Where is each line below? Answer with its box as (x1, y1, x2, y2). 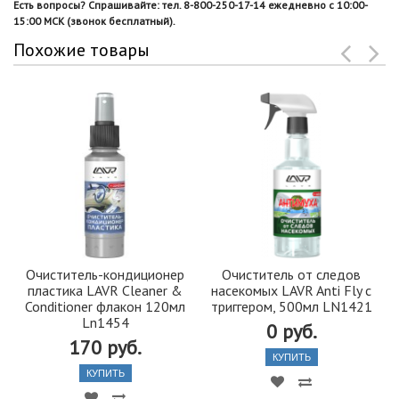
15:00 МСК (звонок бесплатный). (13, 13, 175, 28)
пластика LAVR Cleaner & (28, 281, 183, 299)
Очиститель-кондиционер (26, 265, 184, 283)
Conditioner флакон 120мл (25, 297, 185, 315)
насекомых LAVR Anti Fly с (211, 281, 371, 299)
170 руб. (69, 334, 142, 360)
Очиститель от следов (222, 265, 361, 283)
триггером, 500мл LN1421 (210, 297, 372, 315)
